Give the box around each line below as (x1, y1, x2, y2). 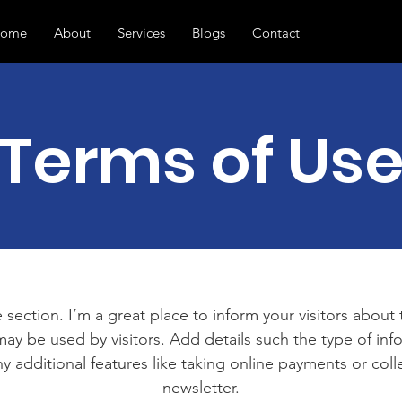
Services (117, 24, 165, 41)
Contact (251, 24, 300, 41)
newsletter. (162, 378, 240, 398)
